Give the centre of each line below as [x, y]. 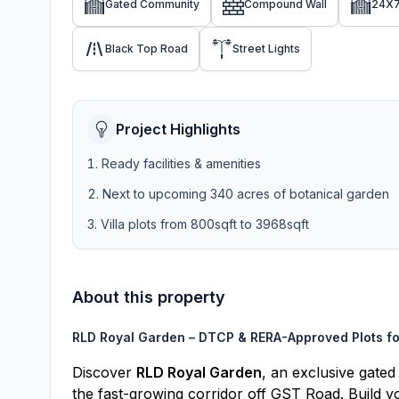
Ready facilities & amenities [181, 163]
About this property [149, 297]
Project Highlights [178, 129]
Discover [104, 372]
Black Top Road [147, 49]
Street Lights [266, 49]
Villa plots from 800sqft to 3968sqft [205, 224]
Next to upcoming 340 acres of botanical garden [246, 194]
